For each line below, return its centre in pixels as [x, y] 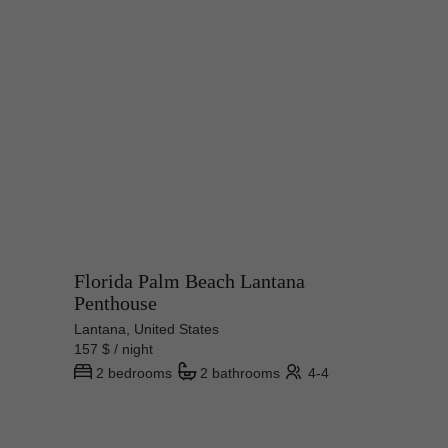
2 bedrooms [134, 373]
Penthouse [115, 303]
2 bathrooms [240, 373]
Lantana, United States [146, 329]
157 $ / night [121, 349]
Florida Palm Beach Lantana [189, 281]
